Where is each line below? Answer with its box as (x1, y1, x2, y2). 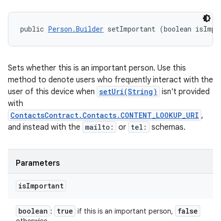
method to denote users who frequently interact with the (8, 75, 213, 85)
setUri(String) (99, 87, 157, 96)
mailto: (85, 122, 114, 132)
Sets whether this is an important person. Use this (8, 63, 186, 73)
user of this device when (8, 87, 97, 97)
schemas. (149, 122, 185, 132)
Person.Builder (48, 24, 104, 34)
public (20, 24, 48, 34)
